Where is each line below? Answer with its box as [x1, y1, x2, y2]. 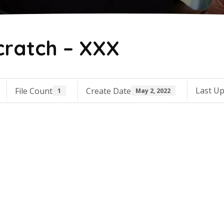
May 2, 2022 [135, 86, 171, 95]
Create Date [85, 85, 131, 96]
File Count [15, 85, 53, 96]
